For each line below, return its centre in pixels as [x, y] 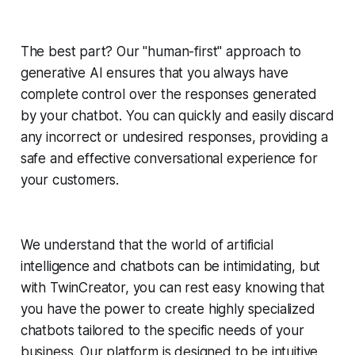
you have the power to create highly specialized [168, 309]
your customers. [70, 179]
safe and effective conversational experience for [169, 158]
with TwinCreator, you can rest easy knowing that [172, 287]
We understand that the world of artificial [147, 244]
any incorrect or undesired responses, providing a [174, 137]
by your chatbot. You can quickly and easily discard [177, 115]
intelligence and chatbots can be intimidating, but [170, 266]
